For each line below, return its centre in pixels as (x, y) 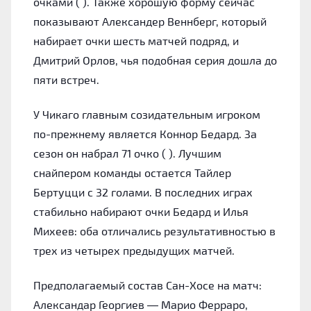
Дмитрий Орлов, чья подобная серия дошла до (155, 60)
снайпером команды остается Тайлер (132, 172)
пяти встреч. (66, 79)
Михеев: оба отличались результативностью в (154, 230)
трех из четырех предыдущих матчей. (134, 250)
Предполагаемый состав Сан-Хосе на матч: (148, 285)
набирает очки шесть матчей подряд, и (136, 40)
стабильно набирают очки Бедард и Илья (141, 211)
